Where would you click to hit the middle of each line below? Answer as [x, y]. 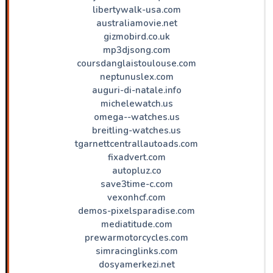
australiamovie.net [136, 23]
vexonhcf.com [136, 197]
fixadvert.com [136, 157]
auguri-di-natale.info [136, 90]
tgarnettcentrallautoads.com [136, 144]
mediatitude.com [136, 224]
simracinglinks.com [136, 251]
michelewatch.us [136, 103]
